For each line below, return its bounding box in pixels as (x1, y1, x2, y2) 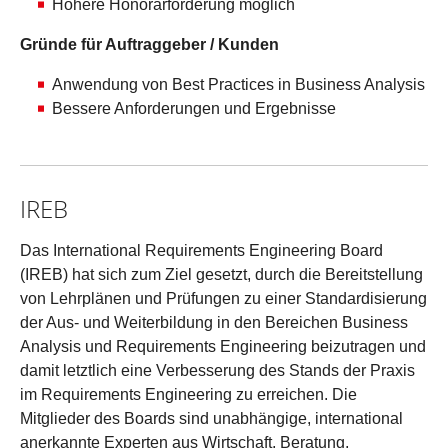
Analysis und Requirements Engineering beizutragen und (20, 338, 426, 355)
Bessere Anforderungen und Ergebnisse (52, 100, 336, 117)
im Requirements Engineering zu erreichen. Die (20, 386, 357, 403)
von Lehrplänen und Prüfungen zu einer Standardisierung (20, 290, 427, 307)
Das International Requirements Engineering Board (20, 242, 383, 259)
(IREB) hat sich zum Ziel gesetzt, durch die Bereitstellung (20, 266, 423, 283)
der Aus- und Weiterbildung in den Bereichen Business (20, 314, 408, 331)
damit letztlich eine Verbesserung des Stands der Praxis (20, 362, 415, 379)
